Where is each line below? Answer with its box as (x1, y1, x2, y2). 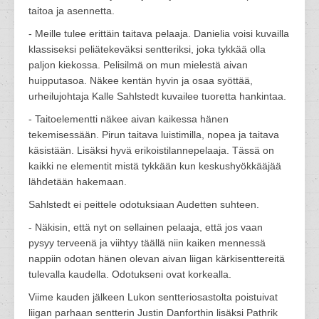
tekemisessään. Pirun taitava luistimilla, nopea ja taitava (28, 129, 279, 140)
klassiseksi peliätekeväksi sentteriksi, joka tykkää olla (28, 43, 266, 55)
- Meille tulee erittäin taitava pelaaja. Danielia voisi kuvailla (28, 28, 289, 39)
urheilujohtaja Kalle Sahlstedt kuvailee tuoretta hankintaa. (28, 90, 286, 102)
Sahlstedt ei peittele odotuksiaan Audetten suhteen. (28, 199, 259, 210)
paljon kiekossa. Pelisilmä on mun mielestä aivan (28, 59, 248, 70)
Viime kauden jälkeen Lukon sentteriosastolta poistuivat (28, 291, 278, 303)
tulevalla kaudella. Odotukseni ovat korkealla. (28, 268, 231, 280)
